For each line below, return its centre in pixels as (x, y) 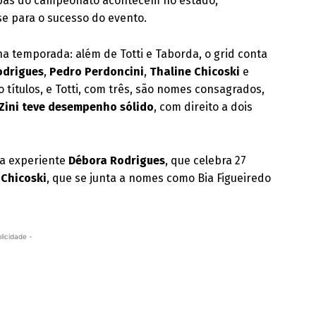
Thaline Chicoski (195, 72)
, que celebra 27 (206, 160)
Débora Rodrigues (117, 160)
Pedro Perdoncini (97, 72)
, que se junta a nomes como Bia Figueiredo (159, 178)
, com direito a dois (203, 107)
